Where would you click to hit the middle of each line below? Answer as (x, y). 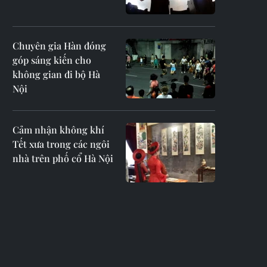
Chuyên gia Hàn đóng (59, 46)
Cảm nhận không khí (58, 130)
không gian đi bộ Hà (56, 74)
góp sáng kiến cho (52, 60)
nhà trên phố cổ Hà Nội (63, 158)
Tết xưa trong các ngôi (61, 144)
